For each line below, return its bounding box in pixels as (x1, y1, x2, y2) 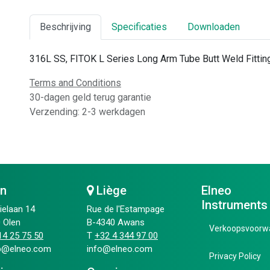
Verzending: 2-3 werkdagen (30, 106, 145, 118)
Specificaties (111, 21, 167, 33)
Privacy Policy (209, 251, 261, 261)
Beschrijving (40, 21, 91, 33)
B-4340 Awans (87, 217, 145, 228)
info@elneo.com (87, 243, 152, 254)
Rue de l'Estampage (87, 204, 165, 215)
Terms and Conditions (30, 77, 121, 89)
